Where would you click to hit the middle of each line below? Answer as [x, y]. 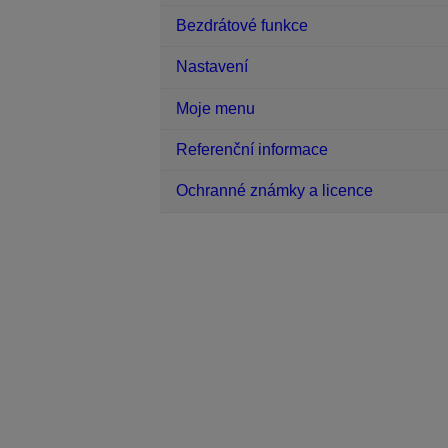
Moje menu [215, 108]
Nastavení [212, 67]
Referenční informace [252, 150]
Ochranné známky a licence [274, 191]
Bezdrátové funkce [242, 25]
